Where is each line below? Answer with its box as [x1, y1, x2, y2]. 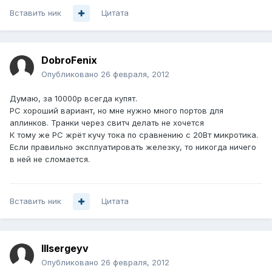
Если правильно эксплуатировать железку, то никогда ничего [10, 142, 256, 152]
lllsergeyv [41, 242, 89, 255]
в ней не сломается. [10, 154, 90, 165]
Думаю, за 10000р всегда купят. [10, 93, 137, 104]
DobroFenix [41, 54, 97, 67]
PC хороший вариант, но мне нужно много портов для [10, 106, 223, 116]
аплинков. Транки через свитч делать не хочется [10, 118, 204, 128]
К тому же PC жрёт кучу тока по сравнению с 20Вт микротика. [10, 130, 258, 140]
